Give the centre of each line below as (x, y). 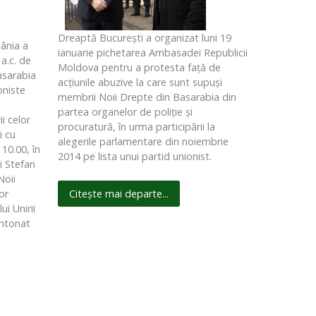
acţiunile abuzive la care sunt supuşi (140, 83)
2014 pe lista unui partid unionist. (134, 157)
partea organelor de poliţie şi (125, 112)
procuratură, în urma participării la (136, 127)
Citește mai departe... (119, 194)
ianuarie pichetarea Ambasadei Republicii (152, 53)
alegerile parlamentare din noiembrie (143, 142)
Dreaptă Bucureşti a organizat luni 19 (144, 38)
